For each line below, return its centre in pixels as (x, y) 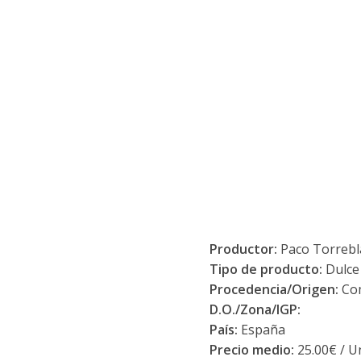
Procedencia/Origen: (274, 289)
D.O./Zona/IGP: (255, 309)
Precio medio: (251, 350)
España (263, 330)
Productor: (243, 249)
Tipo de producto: (267, 269)
